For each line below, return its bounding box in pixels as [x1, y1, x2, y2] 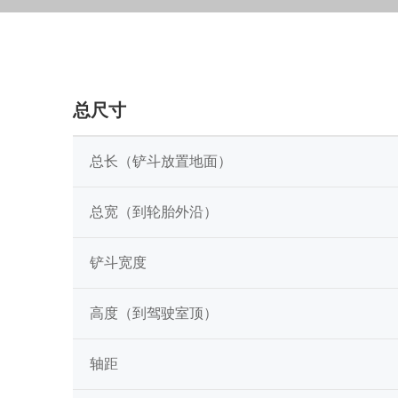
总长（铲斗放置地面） [90, 153, 232, 169]
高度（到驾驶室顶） [90, 305, 218, 321]
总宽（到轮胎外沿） [90, 203, 218, 219]
